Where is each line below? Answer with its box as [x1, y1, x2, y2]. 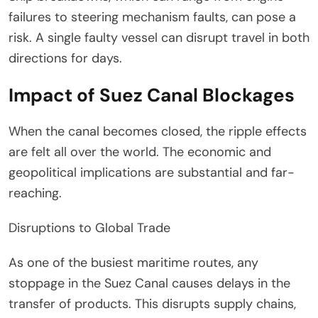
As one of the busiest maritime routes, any [9, 254, 258, 272]
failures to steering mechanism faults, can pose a [9, 9, 296, 26]
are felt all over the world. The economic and [9, 143, 271, 161]
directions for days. [9, 50, 122, 67]
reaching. [9, 185, 62, 202]
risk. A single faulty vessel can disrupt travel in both [9, 29, 309, 47]
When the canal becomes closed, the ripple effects [9, 123, 307, 141]
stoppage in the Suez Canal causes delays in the [9, 275, 290, 292]
